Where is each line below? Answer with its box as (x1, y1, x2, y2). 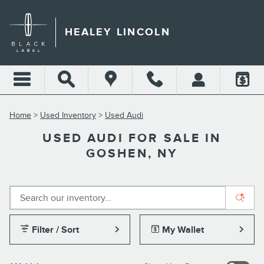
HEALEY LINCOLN (65, 26, 171, 38)
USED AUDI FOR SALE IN (42, 131, 222, 146)
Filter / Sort (32, 224, 80, 236)
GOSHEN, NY (85, 146, 179, 161)
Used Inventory (40, 110, 96, 120)
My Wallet (161, 224, 204, 236)
